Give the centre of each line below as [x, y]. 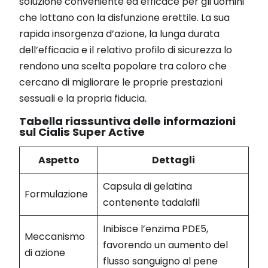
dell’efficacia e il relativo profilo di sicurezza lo [126, 50]
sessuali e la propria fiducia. [83, 98]
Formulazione [56, 194]
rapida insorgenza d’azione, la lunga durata [119, 33]
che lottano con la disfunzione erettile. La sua [124, 17]
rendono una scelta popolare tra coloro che [123, 66]
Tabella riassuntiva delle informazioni [127, 121]
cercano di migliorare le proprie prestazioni [121, 82]
